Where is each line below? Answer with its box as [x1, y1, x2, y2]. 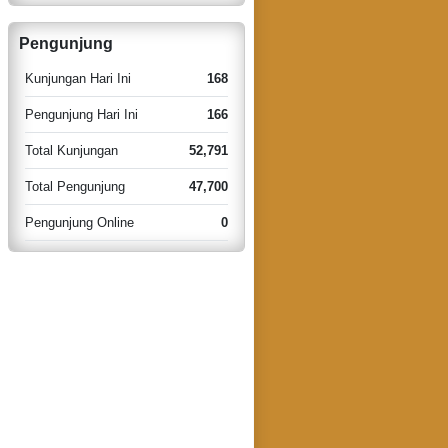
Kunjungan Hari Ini [24, 70, 131, 86]
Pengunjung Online [24, 214, 134, 230]
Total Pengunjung [24, 178, 125, 194]
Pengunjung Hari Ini [24, 106, 138, 122]
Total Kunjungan [24, 142, 118, 158]
